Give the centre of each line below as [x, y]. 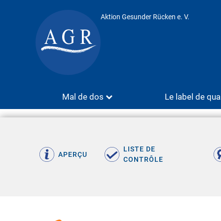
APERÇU [73, 154]
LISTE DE [139, 149]
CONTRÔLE [143, 159]
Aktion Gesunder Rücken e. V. [145, 17]
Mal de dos [83, 97]
